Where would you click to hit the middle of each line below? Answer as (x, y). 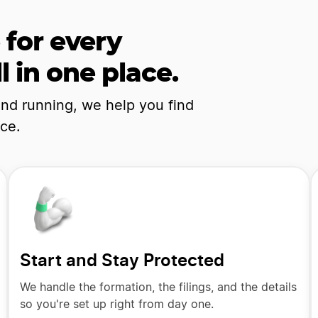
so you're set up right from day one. (117, 304)
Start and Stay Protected (122, 260)
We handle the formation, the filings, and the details (159, 287)
